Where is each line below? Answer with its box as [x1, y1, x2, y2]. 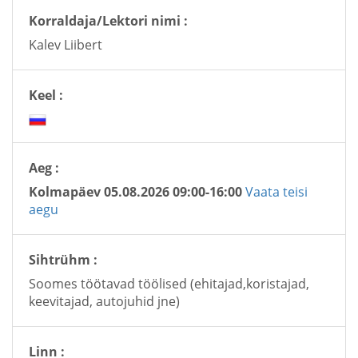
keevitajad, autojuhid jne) [29, 292, 180, 311]
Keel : [29, 86, 63, 105]
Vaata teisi [245, 183, 308, 201]
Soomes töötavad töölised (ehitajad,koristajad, [29, 275, 309, 293]
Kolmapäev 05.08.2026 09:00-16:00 [29, 183, 242, 201]
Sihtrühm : [29, 251, 97, 269]
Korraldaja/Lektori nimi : [29, 12, 188, 30]
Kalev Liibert [29, 36, 102, 54]
